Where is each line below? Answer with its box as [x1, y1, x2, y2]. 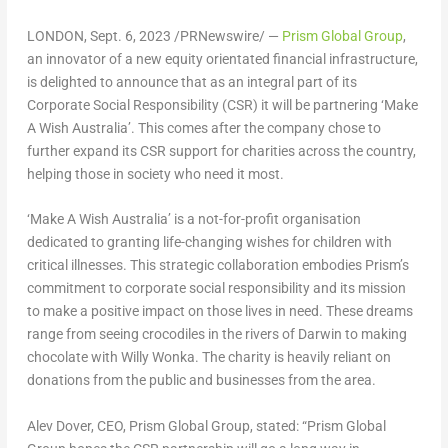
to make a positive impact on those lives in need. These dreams [26, 303, 413, 320]
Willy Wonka [120, 349, 195, 366]
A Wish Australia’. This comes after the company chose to [26, 119, 381, 136]
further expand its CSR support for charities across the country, [26, 142, 416, 159]
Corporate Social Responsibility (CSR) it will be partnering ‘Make [26, 96, 418, 113]
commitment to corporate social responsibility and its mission [26, 280, 406, 297]
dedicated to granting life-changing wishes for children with [26, 234, 392, 251]
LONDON [26, 27, 84, 44]
